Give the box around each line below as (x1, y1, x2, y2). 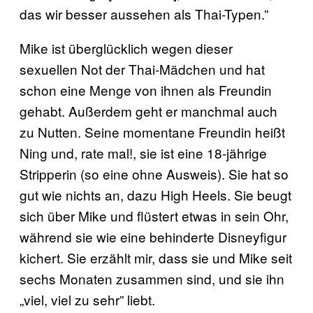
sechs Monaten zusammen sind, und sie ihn (20, 268, 284, 288)
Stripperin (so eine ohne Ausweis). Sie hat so (20, 163, 289, 183)
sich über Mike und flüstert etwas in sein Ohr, (20, 205, 289, 225)
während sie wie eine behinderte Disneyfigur (20, 226, 286, 246)
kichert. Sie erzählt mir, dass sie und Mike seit (20, 247, 292, 267)
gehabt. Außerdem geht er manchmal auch (20, 101, 277, 120)
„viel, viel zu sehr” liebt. (20, 289, 155, 309)
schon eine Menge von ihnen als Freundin (20, 80, 272, 99)
